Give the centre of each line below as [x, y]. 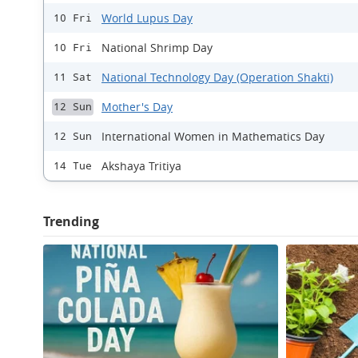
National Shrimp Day [157, 48]
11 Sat [73, 77]
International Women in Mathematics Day [213, 136]
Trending [71, 221]
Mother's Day [137, 107]
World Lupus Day [147, 18]
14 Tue [73, 166]
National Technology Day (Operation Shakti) [217, 77]
